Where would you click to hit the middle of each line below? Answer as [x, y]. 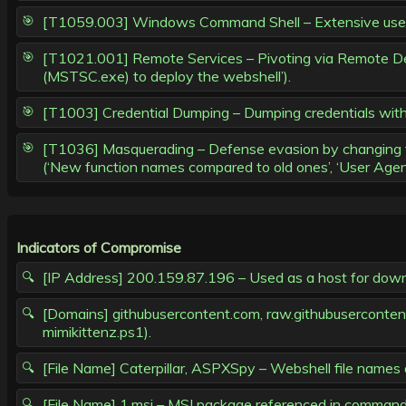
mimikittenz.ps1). [97, 332]
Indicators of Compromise [99, 248]
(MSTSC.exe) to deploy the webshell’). [167, 77]
